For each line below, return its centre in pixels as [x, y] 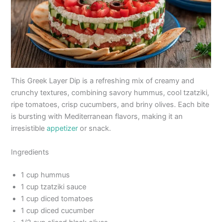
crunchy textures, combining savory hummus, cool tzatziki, [110, 93]
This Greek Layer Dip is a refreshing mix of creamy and [103, 81]
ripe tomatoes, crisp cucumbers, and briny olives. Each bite [110, 105]
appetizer [62, 129]
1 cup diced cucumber [58, 210]
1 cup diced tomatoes [57, 198]
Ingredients [30, 152]
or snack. [95, 129]
